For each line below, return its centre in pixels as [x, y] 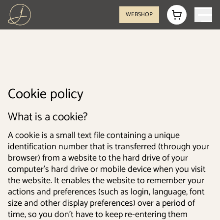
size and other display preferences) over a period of [101, 203]
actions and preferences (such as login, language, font [106, 192]
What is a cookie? [48, 117]
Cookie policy [46, 94]
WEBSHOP [139, 14]
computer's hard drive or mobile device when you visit [107, 169]
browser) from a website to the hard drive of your [98, 158]
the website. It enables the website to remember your [106, 181]
